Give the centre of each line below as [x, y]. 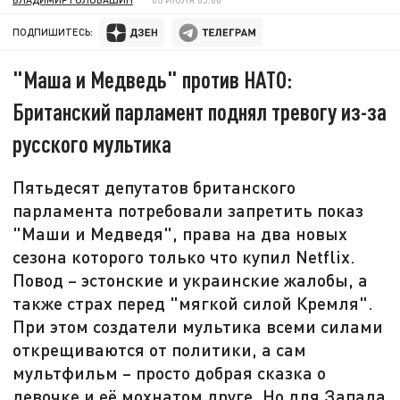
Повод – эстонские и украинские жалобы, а [191, 280]
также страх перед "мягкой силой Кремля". [193, 303]
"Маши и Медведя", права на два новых [180, 233]
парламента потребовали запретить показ [188, 210]
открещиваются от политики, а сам [160, 350]
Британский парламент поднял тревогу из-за [200, 112]
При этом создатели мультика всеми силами [198, 326]
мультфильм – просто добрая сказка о [170, 373]
